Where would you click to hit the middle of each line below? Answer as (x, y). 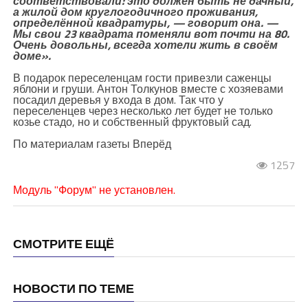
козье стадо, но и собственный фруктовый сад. (132, 121)
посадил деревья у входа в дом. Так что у (118, 99)
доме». (32, 55)
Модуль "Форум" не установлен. (94, 189)
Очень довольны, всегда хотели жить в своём (145, 44)
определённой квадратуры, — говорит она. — (145, 22)
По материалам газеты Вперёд (92, 143)
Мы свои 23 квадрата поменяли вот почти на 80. (151, 33)
